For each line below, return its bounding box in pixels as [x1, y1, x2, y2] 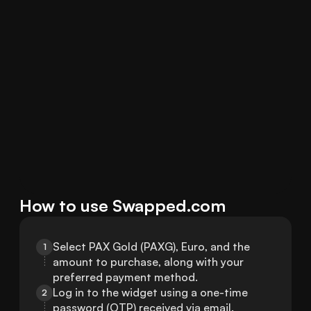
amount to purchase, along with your [53, 255, 244, 269]
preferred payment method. [53, 270, 198, 285]
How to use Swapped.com [19, 195, 226, 217]
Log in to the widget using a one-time [53, 285, 248, 300]
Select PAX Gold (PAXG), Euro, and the [53, 239, 250, 254]
